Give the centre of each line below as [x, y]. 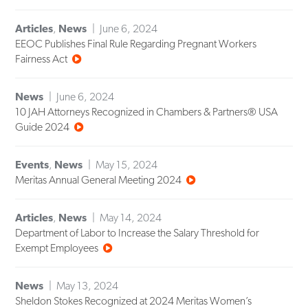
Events [32, 165]
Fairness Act [42, 59]
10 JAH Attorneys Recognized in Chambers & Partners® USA [147, 112]
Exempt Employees [57, 248]
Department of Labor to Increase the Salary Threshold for [137, 233]
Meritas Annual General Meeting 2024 [99, 180]
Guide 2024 [43, 127]
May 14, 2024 [131, 218]
